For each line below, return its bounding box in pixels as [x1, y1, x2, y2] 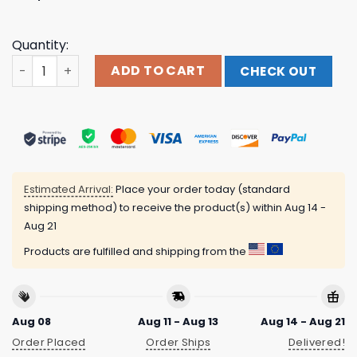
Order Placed [12, 335, 86, 351]
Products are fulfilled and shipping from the [24, 244, 249, 260]
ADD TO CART [111, 61, 206, 80]
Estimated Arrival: [24, 182, 113, 198]
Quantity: [12, 36, 69, 55]
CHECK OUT [240, 63, 317, 80]
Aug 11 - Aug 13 [138, 313, 219, 329]
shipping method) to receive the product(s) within [24, 200, 284, 216]
